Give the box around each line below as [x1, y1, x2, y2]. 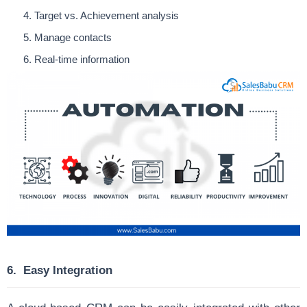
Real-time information [34, 53, 130, 65]
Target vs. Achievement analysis [34, 10, 182, 21]
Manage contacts [34, 32, 114, 43]
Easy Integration [23, 263, 112, 276]
